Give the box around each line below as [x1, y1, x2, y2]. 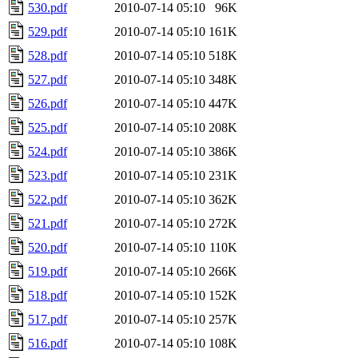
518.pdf [28, 288, 67, 302]
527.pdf [28, 72, 67, 86]
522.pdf [28, 192, 67, 206]
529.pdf [28, 24, 67, 38]
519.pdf [28, 264, 67, 278]
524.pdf [28, 144, 67, 158]
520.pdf [28, 240, 67, 254]
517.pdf [28, 312, 67, 326]
